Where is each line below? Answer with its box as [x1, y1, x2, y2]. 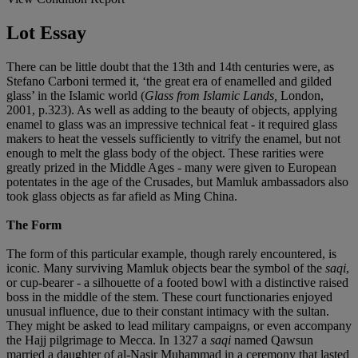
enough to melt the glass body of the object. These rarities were [6, 145, 324, 160]
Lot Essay [6, 22, 86, 43]
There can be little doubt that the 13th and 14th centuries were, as [6, 59, 334, 74]
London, [280, 88, 324, 102]
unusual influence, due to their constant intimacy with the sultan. [6, 304, 329, 318]
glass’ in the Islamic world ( [6, 88, 145, 102]
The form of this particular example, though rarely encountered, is [6, 246, 336, 261]
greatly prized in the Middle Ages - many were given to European [6, 160, 336, 174]
